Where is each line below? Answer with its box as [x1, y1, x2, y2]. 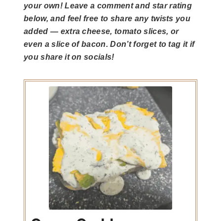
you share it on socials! [24, 53, 114, 62]
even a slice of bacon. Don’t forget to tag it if [24, 40, 195, 49]
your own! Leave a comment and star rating [24, 1, 192, 10]
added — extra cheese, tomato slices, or [24, 27, 179, 36]
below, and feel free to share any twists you [24, 14, 191, 23]
